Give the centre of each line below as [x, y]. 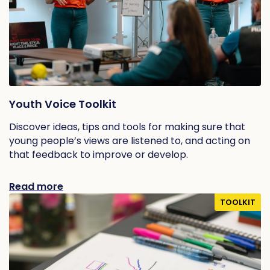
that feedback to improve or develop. [99, 154]
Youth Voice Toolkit [63, 104]
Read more [36, 186]
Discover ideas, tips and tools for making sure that [127, 127]
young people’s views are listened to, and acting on [130, 140]
